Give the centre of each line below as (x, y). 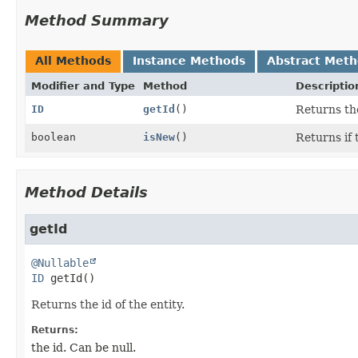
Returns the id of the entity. (108, 304)
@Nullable (60, 263)
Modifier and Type (83, 86)
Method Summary (97, 20)
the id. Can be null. (84, 347)
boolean (54, 137)
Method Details (86, 192)
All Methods (73, 60)
